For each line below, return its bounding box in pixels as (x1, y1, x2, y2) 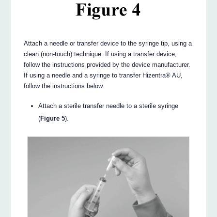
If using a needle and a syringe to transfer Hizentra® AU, (24, 72, 183, 79)
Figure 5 (40, 114, 65, 122)
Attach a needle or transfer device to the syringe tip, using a (24, 40, 192, 47)
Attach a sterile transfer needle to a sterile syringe (38, 102, 179, 109)
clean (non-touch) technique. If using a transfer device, (24, 50, 177, 58)
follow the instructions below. (24, 82, 105, 90)
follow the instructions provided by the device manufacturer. (24, 61, 191, 69)
